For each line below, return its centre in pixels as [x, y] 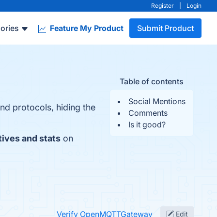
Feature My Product [86, 28]
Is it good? [147, 124]
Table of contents [152, 81]
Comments [148, 113]
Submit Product [165, 28]
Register [163, 6]
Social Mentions [157, 101]
